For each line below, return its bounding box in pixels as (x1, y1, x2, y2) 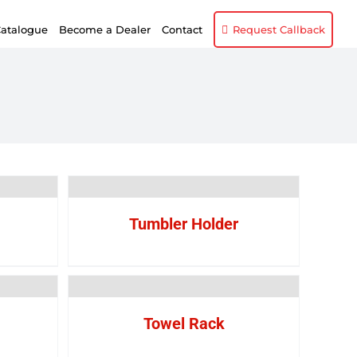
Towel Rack (143, 314, 225, 333)
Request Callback (233, 22, 325, 36)
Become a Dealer (58, 22, 151, 36)
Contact (161, 22, 202, 36)
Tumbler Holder (129, 214, 238, 233)
